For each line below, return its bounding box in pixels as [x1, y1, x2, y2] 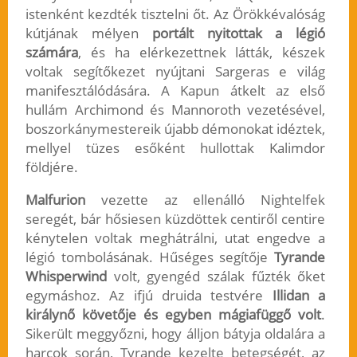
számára [25, 43, 78, 62]
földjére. [25, 158, 78, 177]
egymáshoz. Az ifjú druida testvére [25, 286, 273, 305]
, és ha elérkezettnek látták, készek [77, 43, 326, 62]
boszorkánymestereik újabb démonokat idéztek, [25, 120, 326, 139]
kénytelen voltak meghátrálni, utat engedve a [25, 229, 326, 248]
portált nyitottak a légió [151, 24, 326, 43]
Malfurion [25, 190, 85, 210]
